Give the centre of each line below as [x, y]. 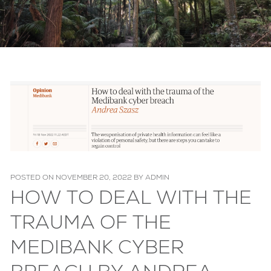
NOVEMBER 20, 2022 [94, 178]
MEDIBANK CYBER [97, 250]
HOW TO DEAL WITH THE [131, 200]
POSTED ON [33, 178]
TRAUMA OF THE [91, 225]
